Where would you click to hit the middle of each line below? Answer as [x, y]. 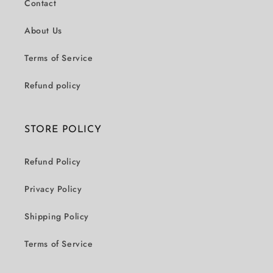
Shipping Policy [57, 217]
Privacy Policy [53, 189]
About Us [43, 31]
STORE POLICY [63, 130]
